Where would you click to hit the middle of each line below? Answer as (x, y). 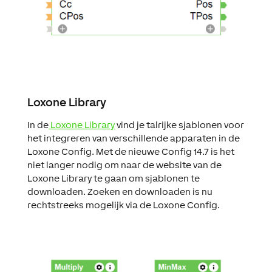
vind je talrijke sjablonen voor (179, 125)
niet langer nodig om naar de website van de (124, 165)
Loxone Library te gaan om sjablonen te (113, 178)
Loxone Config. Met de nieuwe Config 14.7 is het (131, 152)
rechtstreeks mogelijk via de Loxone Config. (123, 205)
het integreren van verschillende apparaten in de (133, 138)
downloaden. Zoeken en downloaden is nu (120, 192)
